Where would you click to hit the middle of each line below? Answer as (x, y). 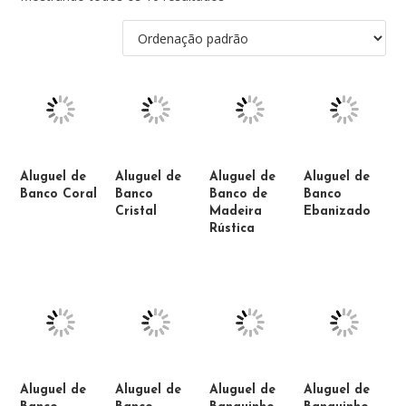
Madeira (235, 211)
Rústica (232, 228)
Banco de (238, 194)
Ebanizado (338, 211)
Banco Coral (59, 194)
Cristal (135, 211)
